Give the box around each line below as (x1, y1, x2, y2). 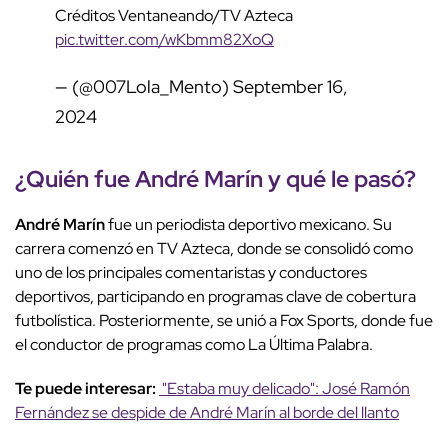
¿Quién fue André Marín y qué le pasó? (15, 163, 416, 195)
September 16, (233, 75, 348, 99)
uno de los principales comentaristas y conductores (15, 262, 367, 284)
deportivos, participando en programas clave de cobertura (15, 286, 416, 308)
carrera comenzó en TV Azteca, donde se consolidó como (15, 238, 413, 260)
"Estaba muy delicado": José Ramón (159, 378, 410, 400)
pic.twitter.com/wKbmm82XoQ (55, 29, 274, 51)
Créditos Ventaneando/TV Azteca (55, 5, 293, 27)
